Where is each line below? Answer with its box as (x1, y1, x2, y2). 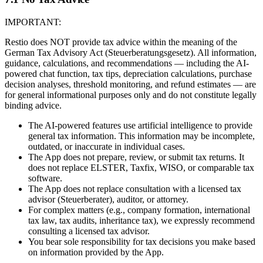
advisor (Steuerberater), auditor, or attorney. (28, 194, 188, 204)
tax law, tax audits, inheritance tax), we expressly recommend (28, 215, 255, 225)
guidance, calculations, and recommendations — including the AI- (5, 58, 249, 68)
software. (28, 173, 62, 183)
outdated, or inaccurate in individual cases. (28, 141, 185, 151)
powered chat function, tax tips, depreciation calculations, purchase (5, 68, 252, 79)
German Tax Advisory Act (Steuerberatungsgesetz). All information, (5, 47, 257, 58)
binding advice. (5, 100, 62, 110)
